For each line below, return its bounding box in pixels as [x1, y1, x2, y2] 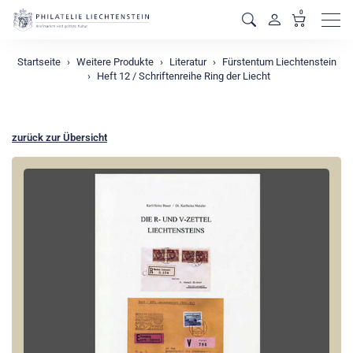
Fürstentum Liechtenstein [221, 56, 336, 68]
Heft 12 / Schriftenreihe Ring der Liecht [96, 70, 270, 82]
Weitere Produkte [76, 56, 154, 68]
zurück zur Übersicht [12, 132, 107, 143]
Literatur [169, 56, 206, 68]
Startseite [17, 56, 61, 68]
